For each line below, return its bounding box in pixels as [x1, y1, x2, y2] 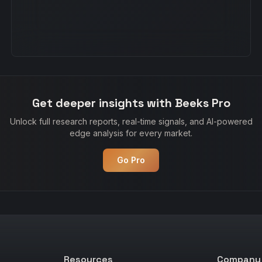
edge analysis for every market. [70, 128, 192, 138]
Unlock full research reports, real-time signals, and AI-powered [9, 116, 253, 126]
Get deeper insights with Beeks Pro [32, 95, 230, 111]
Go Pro [117, 155, 145, 165]
